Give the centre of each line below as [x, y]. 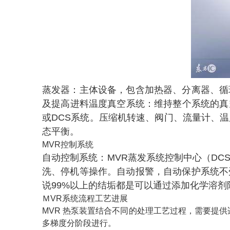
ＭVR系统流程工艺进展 [85, 199]
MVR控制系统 [68, 145]
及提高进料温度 [75, 104]
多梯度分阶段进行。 [79, 223]
